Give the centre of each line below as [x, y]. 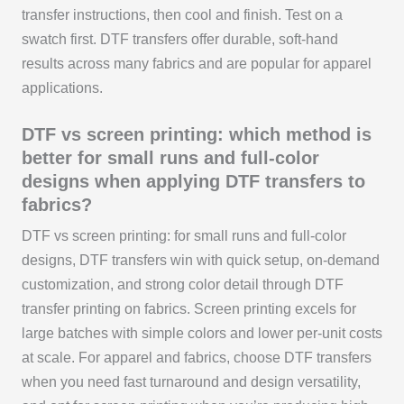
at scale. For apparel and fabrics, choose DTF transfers [196, 357]
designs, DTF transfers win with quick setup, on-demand [200, 260]
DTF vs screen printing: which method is [196, 134]
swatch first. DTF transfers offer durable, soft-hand [179, 39]
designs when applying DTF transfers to [193, 181]
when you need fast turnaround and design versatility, [191, 381]
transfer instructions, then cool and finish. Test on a [182, 14]
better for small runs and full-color [170, 157]
